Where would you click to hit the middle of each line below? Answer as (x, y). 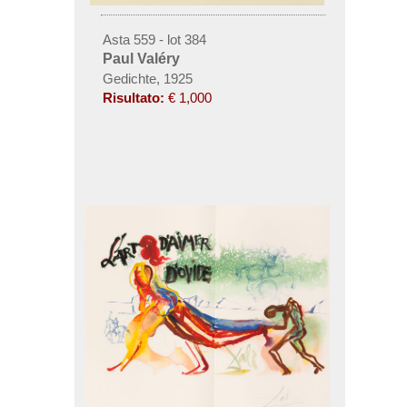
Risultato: (133, 97)
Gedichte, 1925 (147, 78)
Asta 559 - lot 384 (154, 39)
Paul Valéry (141, 58)
